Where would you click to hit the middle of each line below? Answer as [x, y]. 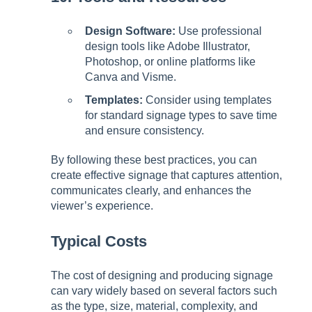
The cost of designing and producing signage [162, 276]
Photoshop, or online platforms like [170, 62]
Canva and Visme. [131, 77]
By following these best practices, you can [154, 160]
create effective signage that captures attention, [166, 175]
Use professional [219, 31]
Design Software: [130, 31]
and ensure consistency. [145, 131]
